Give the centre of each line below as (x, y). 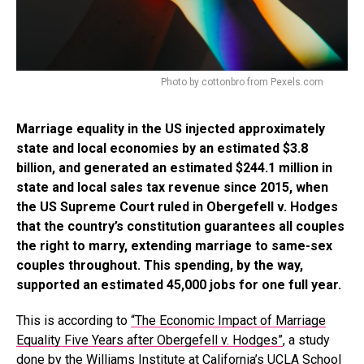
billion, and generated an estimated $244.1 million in (174, 168)
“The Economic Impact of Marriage (228, 321)
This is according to (74, 321)
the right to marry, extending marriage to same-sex (174, 246)
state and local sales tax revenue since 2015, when (172, 187)
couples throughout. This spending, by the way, (160, 265)
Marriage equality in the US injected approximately (171, 129)
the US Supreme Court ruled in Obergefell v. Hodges (177, 207)
